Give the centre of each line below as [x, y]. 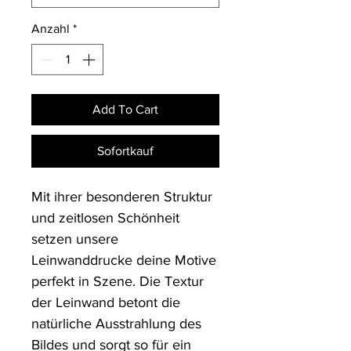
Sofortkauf [125, 151]
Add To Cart [125, 109]
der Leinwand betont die [106, 302]
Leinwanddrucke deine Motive [124, 260]
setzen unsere [75, 239]
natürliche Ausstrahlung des [116, 324]
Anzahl [51, 29]
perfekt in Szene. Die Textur [118, 281]
